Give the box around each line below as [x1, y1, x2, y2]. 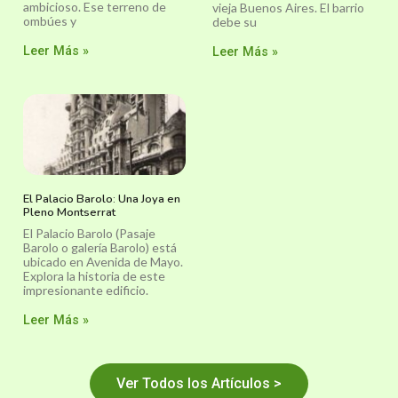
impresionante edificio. [23, 283, 148, 298]
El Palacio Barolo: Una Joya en [23, 191, 180, 208]
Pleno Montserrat [23, 204, 115, 221]
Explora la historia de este [23, 268, 165, 284]
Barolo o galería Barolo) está [23, 240, 177, 256]
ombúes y [23, 12, 76, 28]
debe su [212, 13, 257, 29]
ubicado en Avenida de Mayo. [23, 254, 183, 270]
